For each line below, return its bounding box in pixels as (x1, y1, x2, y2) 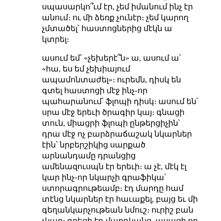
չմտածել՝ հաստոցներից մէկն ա (41, 24, 172, 33)
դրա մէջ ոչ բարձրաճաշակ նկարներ (41, 129, 192, 138)
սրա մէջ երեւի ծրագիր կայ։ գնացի (41, 108, 184, 116)
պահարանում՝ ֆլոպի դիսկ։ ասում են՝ (41, 97, 198, 106)
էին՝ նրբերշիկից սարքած (41, 140, 146, 149)
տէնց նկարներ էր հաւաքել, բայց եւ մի (41, 194, 198, 203)
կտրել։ (41, 35, 69, 43)
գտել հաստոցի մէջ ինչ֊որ (41, 86, 147, 95)
